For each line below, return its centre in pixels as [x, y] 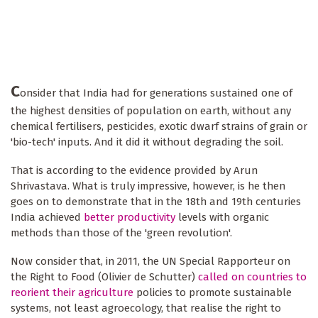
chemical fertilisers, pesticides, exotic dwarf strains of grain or [159, 127]
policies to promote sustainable [213, 293]
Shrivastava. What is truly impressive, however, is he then [148, 186]
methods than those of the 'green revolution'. [121, 233]
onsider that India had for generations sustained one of [156, 93]
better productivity [130, 218]
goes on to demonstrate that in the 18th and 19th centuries [156, 202]
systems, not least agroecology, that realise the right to [146, 308]
